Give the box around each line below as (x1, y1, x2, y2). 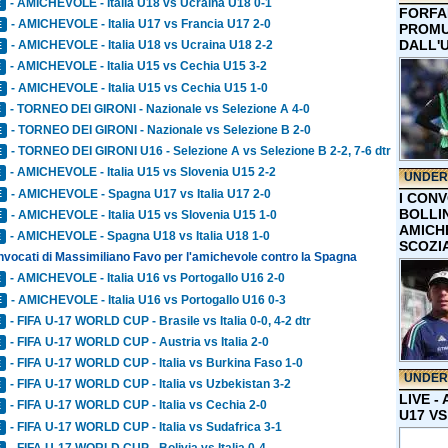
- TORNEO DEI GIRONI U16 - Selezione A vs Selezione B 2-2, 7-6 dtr (11, 144, 392, 159)
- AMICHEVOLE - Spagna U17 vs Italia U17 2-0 (11, 186, 272, 201)
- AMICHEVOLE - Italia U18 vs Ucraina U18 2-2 (11, 38, 274, 53)
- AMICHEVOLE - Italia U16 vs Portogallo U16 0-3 (11, 292, 287, 307)
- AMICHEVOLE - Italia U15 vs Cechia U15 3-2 (10, 59, 268, 74)
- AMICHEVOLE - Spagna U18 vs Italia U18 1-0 (10, 228, 271, 243)
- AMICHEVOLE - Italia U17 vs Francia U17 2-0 (11, 17, 272, 32)
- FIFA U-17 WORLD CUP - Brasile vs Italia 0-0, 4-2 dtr (10, 313, 312, 328)
